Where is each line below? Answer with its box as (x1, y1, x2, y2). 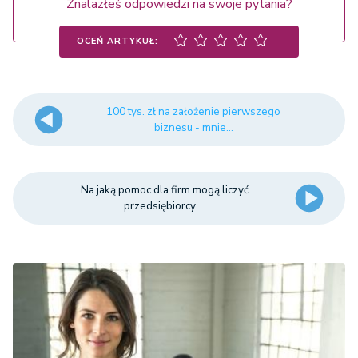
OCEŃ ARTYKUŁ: (77, 34, 158, 47)
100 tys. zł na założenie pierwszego (106, 104, 281, 120)
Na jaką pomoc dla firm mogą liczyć (80, 182, 249, 198)
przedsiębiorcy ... (123, 198, 205, 214)
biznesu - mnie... (153, 120, 233, 136)
